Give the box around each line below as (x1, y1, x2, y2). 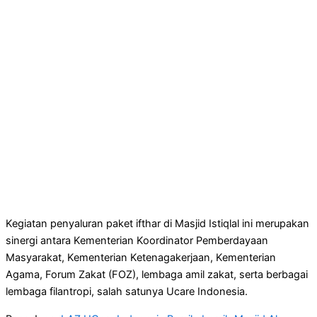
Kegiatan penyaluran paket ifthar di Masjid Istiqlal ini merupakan (6, 217, 309, 230)
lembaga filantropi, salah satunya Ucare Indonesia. (6, 284, 248, 298)
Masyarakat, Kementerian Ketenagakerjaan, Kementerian (6, 250, 276, 264)
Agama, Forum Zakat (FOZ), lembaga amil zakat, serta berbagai (6, 267, 308, 281)
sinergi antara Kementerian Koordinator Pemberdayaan (6, 234, 268, 247)
